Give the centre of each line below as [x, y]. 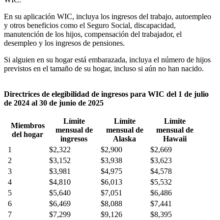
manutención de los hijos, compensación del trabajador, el [93, 34]
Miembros [27, 125]
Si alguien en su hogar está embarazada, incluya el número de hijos [107, 59]
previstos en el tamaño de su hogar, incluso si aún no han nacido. [104, 68]
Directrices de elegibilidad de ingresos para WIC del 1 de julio [106, 94]
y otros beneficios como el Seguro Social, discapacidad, [90, 25]
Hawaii [175, 138]
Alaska [124, 138]
